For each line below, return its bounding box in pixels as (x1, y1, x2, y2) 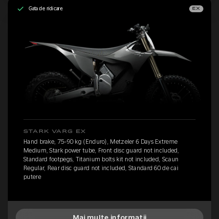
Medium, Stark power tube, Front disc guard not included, (23, 147, 179, 154)
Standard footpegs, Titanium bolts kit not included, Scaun (23, 156, 179, 163)
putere (23, 174, 41, 181)
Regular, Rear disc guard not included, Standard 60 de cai (23, 165, 179, 172)
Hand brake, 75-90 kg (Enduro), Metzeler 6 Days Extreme (23, 138, 178, 146)
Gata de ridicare (28, 5, 64, 12)
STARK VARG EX (23, 129, 87, 134)
